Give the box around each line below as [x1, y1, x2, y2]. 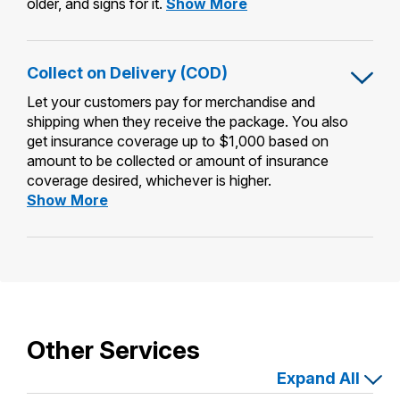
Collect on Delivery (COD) [27, 62, 228, 82]
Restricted [246, 32, 312, 51]
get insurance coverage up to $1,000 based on [27, 131, 329, 150]
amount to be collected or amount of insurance [27, 151, 329, 170]
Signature [246, 12, 308, 31]
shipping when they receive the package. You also [27, 112, 348, 130]
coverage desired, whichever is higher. [27, 171, 271, 189]
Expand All [277, 368, 360, 387]
